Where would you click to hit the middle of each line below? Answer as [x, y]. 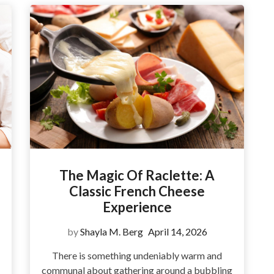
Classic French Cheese [137, 191]
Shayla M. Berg [111, 231]
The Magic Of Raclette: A [137, 175]
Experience [137, 207]
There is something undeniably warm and [137, 255]
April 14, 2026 [177, 231]
